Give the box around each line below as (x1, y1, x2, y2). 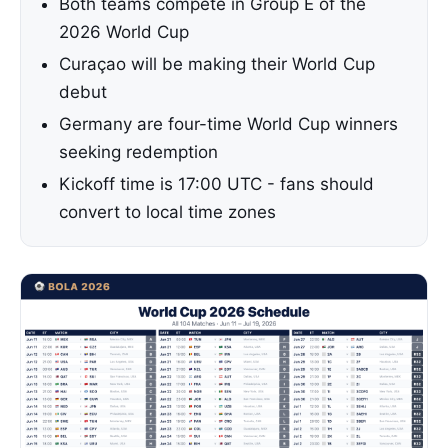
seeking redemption (59, 142, 218, 162)
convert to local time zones (59, 202, 276, 222)
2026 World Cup (59, 22, 189, 42)
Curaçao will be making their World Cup (59, 54, 375, 74)
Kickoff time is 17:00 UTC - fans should (59, 174, 374, 194)
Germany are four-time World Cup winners (59, 114, 398, 134)
